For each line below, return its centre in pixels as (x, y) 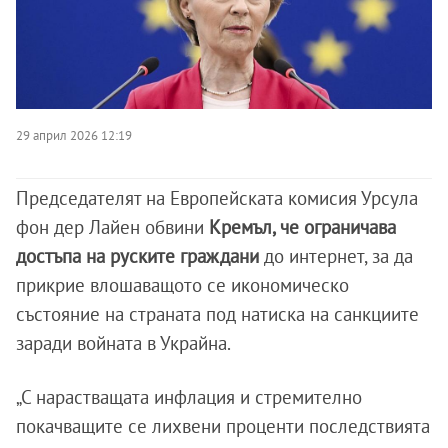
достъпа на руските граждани (137, 256)
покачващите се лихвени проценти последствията (223, 426)
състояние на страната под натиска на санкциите (217, 314)
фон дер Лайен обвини (112, 227)
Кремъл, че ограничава (302, 227)
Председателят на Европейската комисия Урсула (217, 198)
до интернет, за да (336, 256)
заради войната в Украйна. (123, 343)
